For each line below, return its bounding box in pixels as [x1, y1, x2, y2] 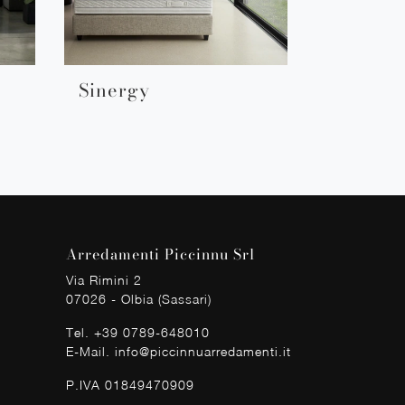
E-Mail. [66, 343, 115, 359]
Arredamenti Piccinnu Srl [66, 242, 255, 265]
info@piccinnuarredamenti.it [115, 343, 291, 359]
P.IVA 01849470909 [66, 376, 194, 392]
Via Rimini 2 [66, 271, 142, 287]
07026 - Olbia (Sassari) [66, 290, 212, 306]
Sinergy [79, 75, 150, 104]
